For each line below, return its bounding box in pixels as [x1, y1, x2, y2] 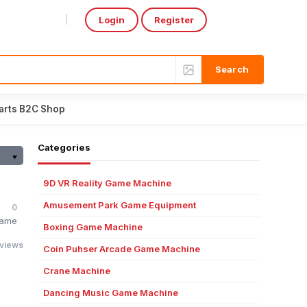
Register [154, 14, 194, 25]
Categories [37, 142, 90, 153]
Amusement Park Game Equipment [42, 199, 196, 210]
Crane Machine [42, 265, 110, 276]
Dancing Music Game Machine [42, 287, 178, 298]
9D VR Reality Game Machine [42, 177, 171, 188]
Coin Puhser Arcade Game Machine [42, 243, 200, 254]
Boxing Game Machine [42, 221, 143, 232]
